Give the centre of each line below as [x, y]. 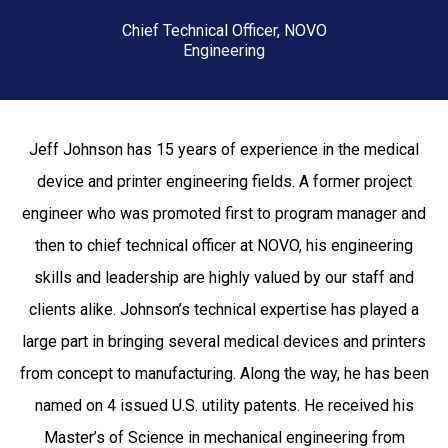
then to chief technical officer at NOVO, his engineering [224, 245]
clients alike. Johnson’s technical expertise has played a [224, 309]
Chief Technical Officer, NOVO [224, 30]
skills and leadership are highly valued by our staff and [224, 277]
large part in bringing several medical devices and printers [224, 341]
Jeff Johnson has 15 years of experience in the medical [224, 149]
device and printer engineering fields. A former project [224, 181]
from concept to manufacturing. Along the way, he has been [224, 373]
